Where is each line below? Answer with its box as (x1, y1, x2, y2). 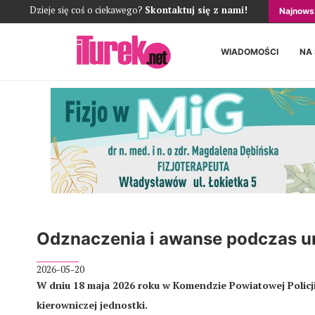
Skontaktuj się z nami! (145, 4, 247, 16)
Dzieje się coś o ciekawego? (30, 4, 145, 16)
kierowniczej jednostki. (37, 298, 148, 311)
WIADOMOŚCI (221, 46, 278, 57)
